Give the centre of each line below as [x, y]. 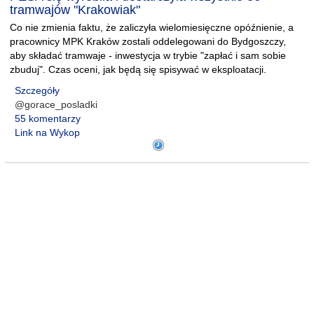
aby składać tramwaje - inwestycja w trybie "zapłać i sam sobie [148, 55]
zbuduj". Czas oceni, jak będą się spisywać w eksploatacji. [138, 69]
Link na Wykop [47, 132]
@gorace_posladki [56, 104]
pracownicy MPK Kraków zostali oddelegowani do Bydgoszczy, [148, 41]
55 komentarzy [48, 118]
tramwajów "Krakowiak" [75, 10]
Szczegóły [37, 90]
